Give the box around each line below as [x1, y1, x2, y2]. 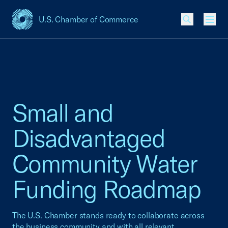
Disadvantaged [12, 123, 165, 153]
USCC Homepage [12, 19, 77, 31]
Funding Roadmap [12, 174, 201, 204]
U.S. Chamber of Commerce [39, 14, 138, 24]
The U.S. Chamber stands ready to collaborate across [12, 210, 205, 220]
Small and [12, 97, 113, 128]
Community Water [12, 148, 197, 179]
